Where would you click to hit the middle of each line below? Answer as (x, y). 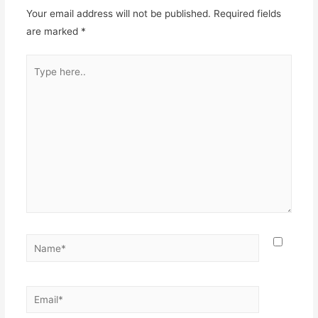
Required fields (247, 13)
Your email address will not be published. (118, 13)
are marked (53, 31)
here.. (38, 81)
